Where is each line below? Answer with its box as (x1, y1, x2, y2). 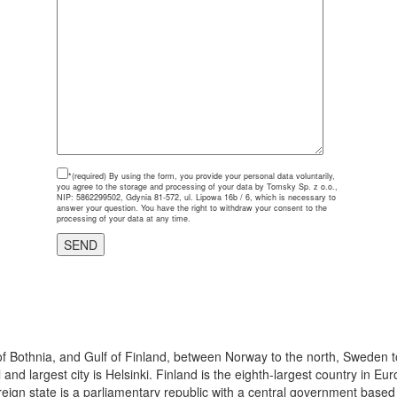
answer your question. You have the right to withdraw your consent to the (57, 201, 327, 214)
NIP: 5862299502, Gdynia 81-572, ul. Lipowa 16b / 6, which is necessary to (57, 191, 336, 203)
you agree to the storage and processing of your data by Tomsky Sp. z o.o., (57, 180, 338, 192)
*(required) (68, 169, 106, 182)
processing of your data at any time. (57, 212, 191, 224)
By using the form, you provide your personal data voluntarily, (106, 169, 335, 182)
